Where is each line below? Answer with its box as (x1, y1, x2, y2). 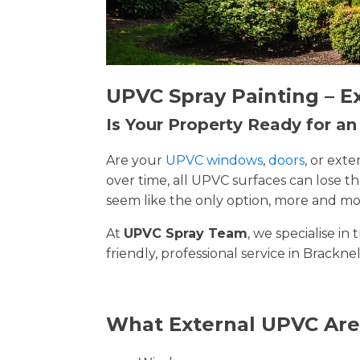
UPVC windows (166, 153, 263, 168)
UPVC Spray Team (124, 226, 247, 241)
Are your (106, 153, 166, 168)
